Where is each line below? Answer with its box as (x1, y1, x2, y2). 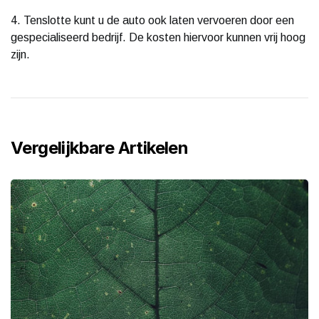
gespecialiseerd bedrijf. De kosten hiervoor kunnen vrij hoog (11, 31, 305, 43)
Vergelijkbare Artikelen (11, 137, 189, 158)
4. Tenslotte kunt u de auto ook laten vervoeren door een (11, 14, 294, 26)
